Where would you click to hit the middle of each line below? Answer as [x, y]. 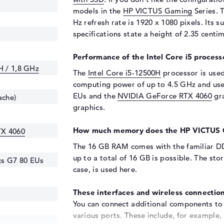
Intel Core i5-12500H [124, 73]
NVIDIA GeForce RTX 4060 [165, 96]
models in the [98, 11]
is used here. [115, 169]
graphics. [89, 107]
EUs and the [95, 96]
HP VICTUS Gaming [157, 11]
